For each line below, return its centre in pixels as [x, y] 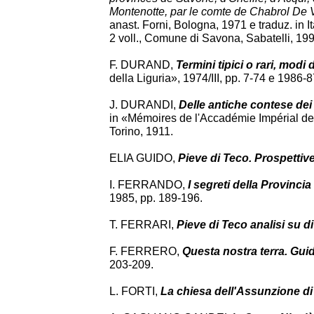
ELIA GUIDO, [144, 158]
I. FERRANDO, [149, 185]
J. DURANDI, [144, 105]
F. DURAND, [143, 65]
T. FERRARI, [143, 225]
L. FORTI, [135, 291]
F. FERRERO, [146, 251]
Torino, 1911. [141, 131]
